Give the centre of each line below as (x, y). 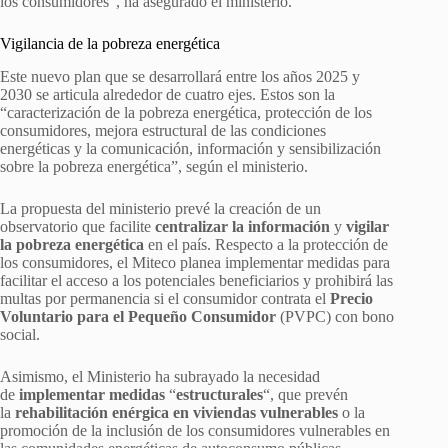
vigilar (367, 226)
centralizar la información (242, 226)
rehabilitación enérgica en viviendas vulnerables (176, 412)
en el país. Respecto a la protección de (266, 244)
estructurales (219, 394)
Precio (351, 298)
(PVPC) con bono (337, 316)
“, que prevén (305, 394)
